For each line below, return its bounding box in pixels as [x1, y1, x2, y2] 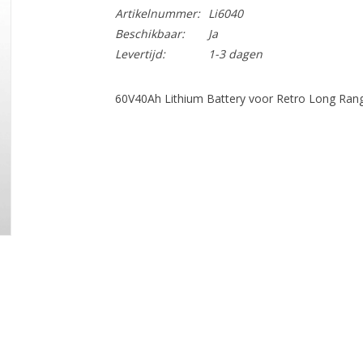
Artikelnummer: [114, 6, 200, 21]
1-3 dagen [207, 46, 263, 62]
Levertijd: [114, 46, 165, 62]
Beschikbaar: [114, 26, 185, 41]
